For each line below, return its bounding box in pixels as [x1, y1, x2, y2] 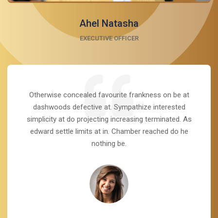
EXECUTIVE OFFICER [79, 35, 139, 42]
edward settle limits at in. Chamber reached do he [30, 127, 188, 136]
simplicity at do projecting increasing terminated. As [26, 115, 192, 124]
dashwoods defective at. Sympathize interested [33, 103, 185, 112]
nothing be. [91, 139, 127, 148]
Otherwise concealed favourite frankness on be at [29, 91, 189, 100]
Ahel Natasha [79, 18, 139, 30]
